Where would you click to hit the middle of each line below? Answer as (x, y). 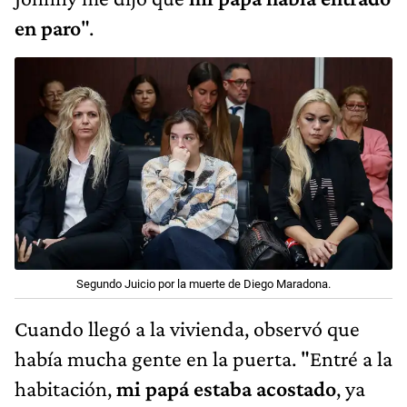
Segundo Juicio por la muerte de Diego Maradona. (203, 284)
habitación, (65, 389)
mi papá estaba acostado (226, 389)
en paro (48, 28)
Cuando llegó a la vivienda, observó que (187, 329)
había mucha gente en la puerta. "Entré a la (203, 359)
